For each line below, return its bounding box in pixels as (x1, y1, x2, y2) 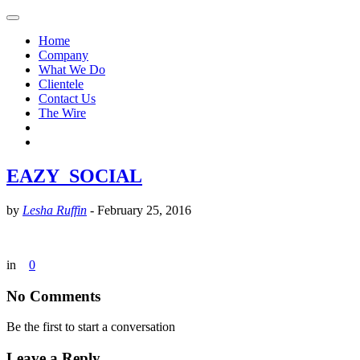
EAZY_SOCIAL (6, 165, 142, 186)
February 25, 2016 (97, 202, 191, 217)
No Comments (6, 287, 100, 305)
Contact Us (39, 92, 96, 105)
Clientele (39, 77, 84, 91)
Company (39, 48, 88, 62)
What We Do (39, 63, 105, 76)
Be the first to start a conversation (6, 320, 175, 334)
